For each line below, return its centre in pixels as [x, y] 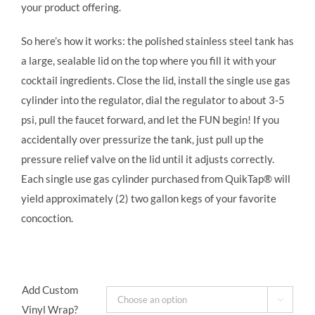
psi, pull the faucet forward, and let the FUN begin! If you [150, 119]
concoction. [47, 218]
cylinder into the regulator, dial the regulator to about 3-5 [153, 99]
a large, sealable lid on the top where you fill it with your [149, 60]
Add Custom [50, 289]
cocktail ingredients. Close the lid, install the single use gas [156, 80]
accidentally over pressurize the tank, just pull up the [142, 139]
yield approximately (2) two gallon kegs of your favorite [149, 198]
